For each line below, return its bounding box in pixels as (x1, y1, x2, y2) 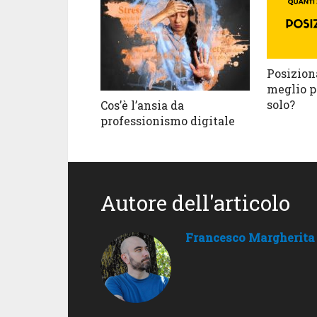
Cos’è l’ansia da (100, 97, 184, 113)
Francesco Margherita (185, 229, 315, 245)
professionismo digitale (100, 113, 235, 128)
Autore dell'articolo (100, 188, 290, 217)
